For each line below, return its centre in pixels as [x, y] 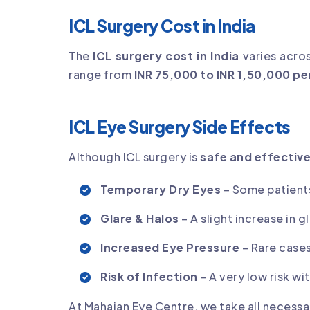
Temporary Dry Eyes [162, 189]
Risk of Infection [150, 276]
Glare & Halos [141, 218]
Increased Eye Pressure [171, 247]
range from [101, 74]
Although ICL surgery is [134, 156]
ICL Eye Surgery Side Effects [180, 126]
